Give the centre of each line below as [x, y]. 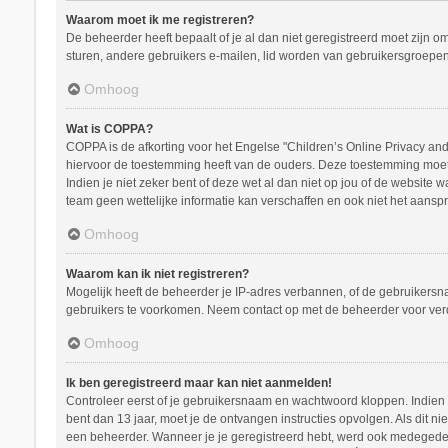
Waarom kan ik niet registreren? [157, 273]
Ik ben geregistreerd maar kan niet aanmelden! [198, 382]
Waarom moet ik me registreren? [159, 19]
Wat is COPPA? [109, 128]
